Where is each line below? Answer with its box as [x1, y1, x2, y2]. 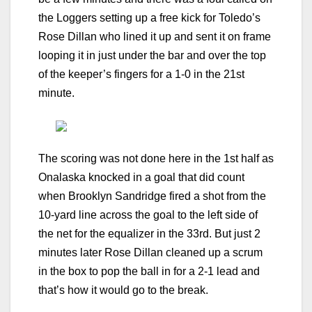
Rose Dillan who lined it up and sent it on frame [38, 31, 271, 43]
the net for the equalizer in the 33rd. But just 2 [38, 228, 260, 240]
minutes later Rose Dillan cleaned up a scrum [38, 247, 263, 259]
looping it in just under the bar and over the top [38, 49, 266, 62]
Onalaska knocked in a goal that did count [38, 171, 244, 184]
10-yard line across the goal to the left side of [38, 209, 258, 221]
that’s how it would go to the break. [38, 284, 208, 297]
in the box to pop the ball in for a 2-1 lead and [38, 265, 260, 278]
